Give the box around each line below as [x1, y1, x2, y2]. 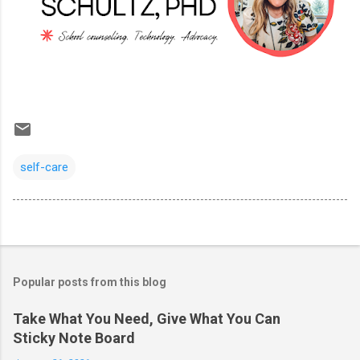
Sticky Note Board [13, 329, 135, 346]
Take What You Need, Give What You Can [13, 310, 280, 327]
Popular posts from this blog [13, 276, 166, 288]
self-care [20, 160, 68, 174]
